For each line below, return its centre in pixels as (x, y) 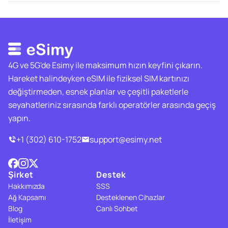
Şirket (21, 175)
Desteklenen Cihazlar (131, 197)
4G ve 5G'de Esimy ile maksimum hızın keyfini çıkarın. (105, 65)
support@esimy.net (126, 139)
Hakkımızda (26, 186)
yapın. (19, 118)
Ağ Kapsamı (27, 197)
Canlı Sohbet (117, 208)
